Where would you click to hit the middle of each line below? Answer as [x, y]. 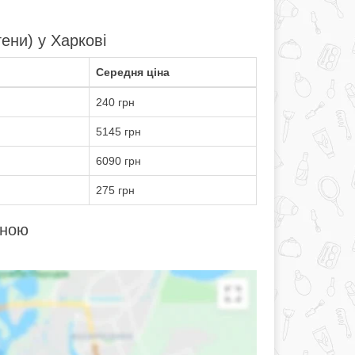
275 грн [115, 190]
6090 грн [118, 161]
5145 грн [118, 132]
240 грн [115, 102]
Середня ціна [132, 72]
